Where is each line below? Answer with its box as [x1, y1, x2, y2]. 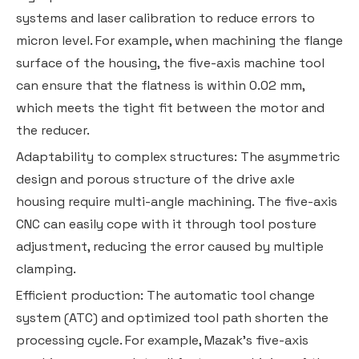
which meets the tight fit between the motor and [16, 99, 325, 116]
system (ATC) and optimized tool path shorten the [16, 309, 329, 326]
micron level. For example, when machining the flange [16, 31, 343, 49]
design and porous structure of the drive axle [16, 170, 295, 188]
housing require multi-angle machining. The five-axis [16, 192, 337, 210]
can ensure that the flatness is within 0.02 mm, [16, 76, 305, 94]
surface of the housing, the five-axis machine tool [16, 54, 325, 71]
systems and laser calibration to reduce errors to [16, 9, 315, 26]
